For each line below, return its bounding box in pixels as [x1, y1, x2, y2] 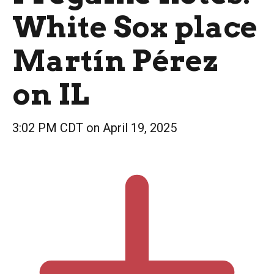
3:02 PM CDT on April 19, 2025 [12, 120, 177, 135]
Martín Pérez [12, 43, 219, 78]
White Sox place [12, 9, 258, 45]
